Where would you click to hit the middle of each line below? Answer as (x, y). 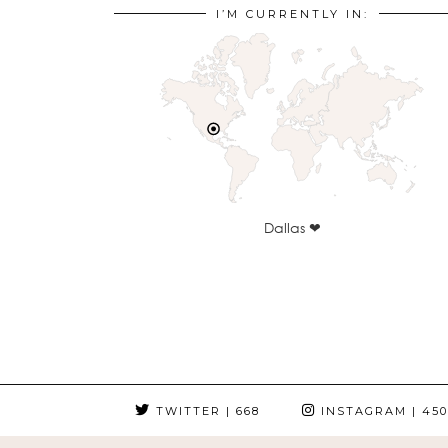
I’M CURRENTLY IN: (292, 14)
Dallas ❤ (292, 227)
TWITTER (185, 411)
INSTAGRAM (361, 411)
